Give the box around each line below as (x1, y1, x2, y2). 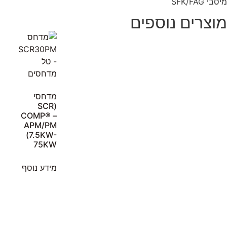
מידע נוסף (22, 163, 57, 173)
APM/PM (24, 120, 57, 131)
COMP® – (21, 110, 57, 121)
